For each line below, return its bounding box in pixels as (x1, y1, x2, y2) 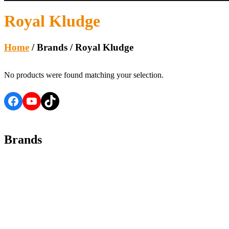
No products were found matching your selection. (4, 71, 164, 80)
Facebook (7, 94, 55, 107)
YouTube (25, 94, 70, 107)
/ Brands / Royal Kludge (29, 41, 133, 53)
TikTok (43, 94, 79, 107)
